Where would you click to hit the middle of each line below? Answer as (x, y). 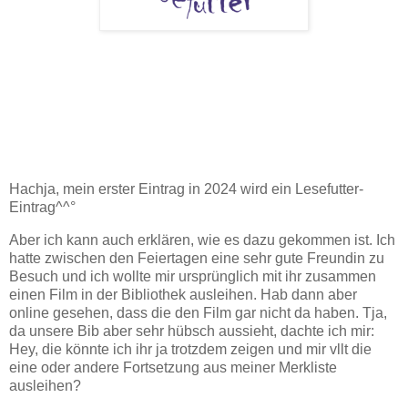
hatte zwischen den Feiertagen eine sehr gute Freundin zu (197, 258)
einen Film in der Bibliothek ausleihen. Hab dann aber (183, 294)
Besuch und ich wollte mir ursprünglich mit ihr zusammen (193, 276)
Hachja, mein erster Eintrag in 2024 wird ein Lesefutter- (186, 189)
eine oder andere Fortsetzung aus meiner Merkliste (173, 367)
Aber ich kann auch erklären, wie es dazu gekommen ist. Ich (202, 240)
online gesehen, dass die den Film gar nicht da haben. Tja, (198, 312)
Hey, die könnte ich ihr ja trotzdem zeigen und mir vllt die (190, 349)
